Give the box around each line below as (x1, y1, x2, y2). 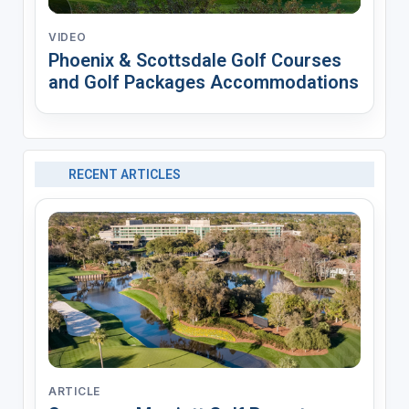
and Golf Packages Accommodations (47, 70, 359, 93)
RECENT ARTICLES (68, 166, 182, 182)
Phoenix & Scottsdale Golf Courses (47, 48, 341, 71)
